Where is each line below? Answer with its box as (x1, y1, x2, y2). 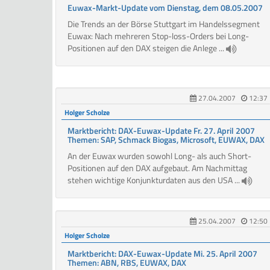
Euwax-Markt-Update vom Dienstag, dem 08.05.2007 (67, 1, 263, 14)
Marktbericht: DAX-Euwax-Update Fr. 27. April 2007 (67, 124, 255, 137)
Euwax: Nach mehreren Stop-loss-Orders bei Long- (67, 30, 249, 43)
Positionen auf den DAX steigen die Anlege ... (67, 42, 226, 55)
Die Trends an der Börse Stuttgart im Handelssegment (67, 17, 260, 31)
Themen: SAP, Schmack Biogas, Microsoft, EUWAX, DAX (67, 133, 265, 146)
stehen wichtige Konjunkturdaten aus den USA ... (67, 174, 242, 187)
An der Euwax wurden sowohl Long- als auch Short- (67, 149, 251, 163)
